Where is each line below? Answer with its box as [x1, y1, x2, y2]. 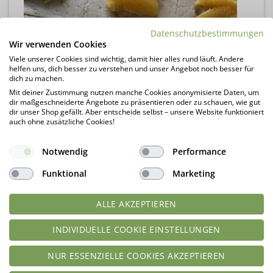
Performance [172, 146, 226, 157]
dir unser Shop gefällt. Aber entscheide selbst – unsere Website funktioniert [9, 106, 264, 117]
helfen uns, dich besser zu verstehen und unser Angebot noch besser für [9, 63, 254, 74]
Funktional [41, 168, 87, 179]
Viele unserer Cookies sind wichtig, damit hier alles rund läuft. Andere [9, 53, 244, 64]
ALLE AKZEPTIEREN [96, 197, 177, 210]
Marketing [172, 168, 215, 179]
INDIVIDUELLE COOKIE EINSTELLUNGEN [52, 224, 221, 236]
